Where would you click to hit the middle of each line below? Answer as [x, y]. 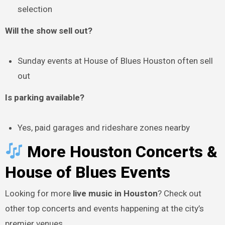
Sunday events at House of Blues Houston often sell [116, 61]
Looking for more [39, 194]
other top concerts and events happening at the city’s [104, 209]
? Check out [179, 194]
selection [35, 9]
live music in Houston [115, 194]
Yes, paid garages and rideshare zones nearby [104, 128]
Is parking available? [44, 98]
